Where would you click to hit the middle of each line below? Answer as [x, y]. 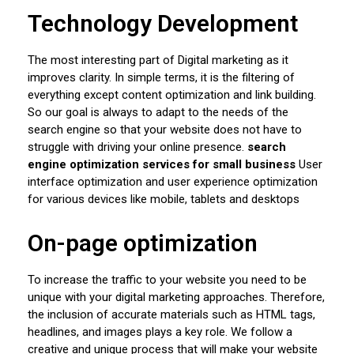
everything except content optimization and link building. [172, 95]
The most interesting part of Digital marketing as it [158, 60]
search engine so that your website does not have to [165, 130]
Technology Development [163, 24]
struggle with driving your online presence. [137, 147]
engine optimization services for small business [163, 165]
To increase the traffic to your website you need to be [167, 280]
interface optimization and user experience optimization [173, 182]
